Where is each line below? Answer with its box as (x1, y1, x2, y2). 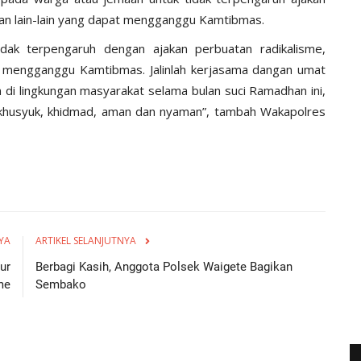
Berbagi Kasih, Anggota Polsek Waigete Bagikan (35, 259, 293, 274)
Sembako (35, 276, 86, 292)
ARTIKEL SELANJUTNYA (35, 233, 136, 247)
